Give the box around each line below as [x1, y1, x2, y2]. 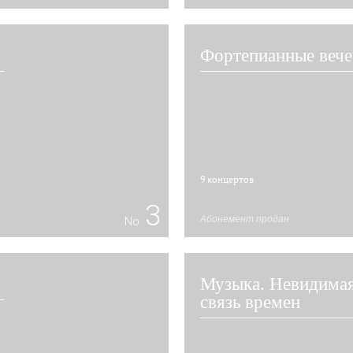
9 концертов [200, 173, 254, 185]
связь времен [200, 292, 300, 312]
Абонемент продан [200, 214, 289, 225]
